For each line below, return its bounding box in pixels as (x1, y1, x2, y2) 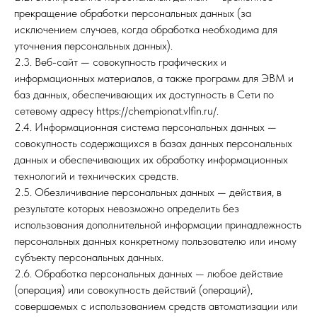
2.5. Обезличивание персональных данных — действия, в (14, 185, 282, 199)
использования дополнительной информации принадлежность (14, 218, 301, 231)
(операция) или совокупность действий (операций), (14, 283, 253, 296)
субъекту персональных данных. (14, 250, 163, 264)
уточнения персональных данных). (14, 39, 173, 52)
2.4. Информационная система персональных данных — (14, 120, 277, 134)
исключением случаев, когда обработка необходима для (14, 23, 277, 36)
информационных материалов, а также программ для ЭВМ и (14, 71, 294, 85)
